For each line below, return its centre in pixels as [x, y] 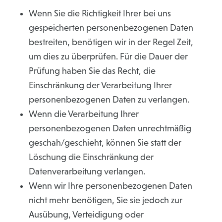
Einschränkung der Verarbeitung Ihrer [100, 85]
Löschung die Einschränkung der [91, 157]
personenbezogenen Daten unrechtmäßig [110, 128]
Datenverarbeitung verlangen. [87, 171]
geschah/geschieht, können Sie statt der [105, 143]
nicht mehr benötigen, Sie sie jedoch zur [106, 200]
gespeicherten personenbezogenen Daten [111, 28]
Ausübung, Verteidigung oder [86, 215]
